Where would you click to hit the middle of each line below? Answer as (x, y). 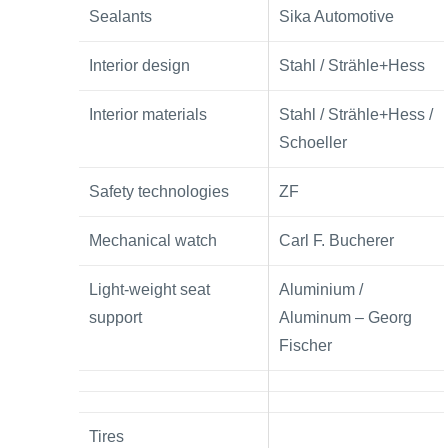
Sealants (120, 17)
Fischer (305, 346)
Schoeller (313, 143)
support (115, 318)
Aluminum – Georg (345, 318)
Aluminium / (321, 290)
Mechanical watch (153, 241)
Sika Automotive (336, 17)
